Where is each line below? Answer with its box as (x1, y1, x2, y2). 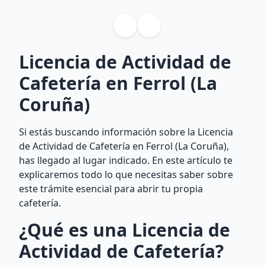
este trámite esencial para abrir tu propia (19, 182, 203, 195)
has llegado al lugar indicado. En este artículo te (19, 154, 232, 167)
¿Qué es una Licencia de (19, 218, 230, 242)
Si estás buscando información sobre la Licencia (19, 125, 233, 138)
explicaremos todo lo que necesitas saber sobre (19, 168, 233, 181)
